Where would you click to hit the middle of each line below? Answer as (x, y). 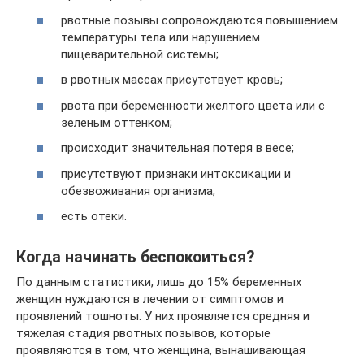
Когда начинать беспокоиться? (135, 258)
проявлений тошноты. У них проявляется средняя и (163, 316)
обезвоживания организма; (138, 191)
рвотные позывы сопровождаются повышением (199, 20)
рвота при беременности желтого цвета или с (193, 105)
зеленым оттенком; (117, 122)
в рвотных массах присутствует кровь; (172, 80)
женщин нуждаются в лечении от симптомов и (150, 299)
